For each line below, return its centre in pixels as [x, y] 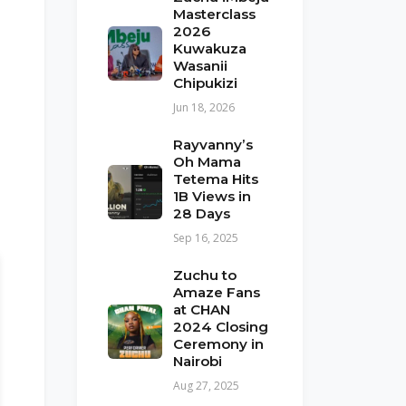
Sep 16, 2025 [206, 238]
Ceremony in [218, 344]
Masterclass [214, 14]
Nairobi [198, 361]
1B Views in [212, 196]
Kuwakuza [210, 48]
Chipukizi [205, 83]
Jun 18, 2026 [204, 107]
